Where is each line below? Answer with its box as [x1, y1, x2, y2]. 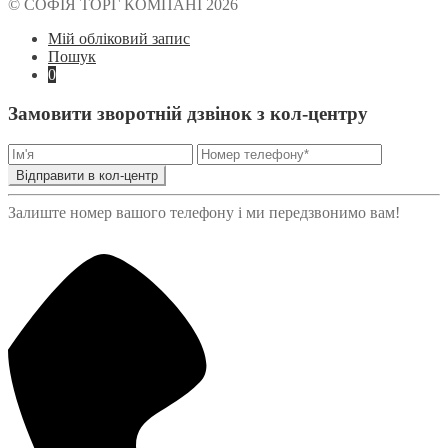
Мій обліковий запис [48, 30, 190, 48]
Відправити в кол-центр [16, 167, 158, 183]
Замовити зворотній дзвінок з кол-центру [8, 102, 368, 124]
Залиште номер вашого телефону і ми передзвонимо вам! [8, 203, 400, 221]
